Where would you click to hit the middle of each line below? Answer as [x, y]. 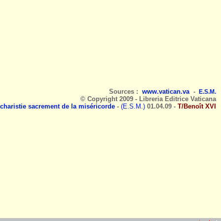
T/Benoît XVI [197, 106]
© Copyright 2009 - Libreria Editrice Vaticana [148, 99]
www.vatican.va [166, 92]
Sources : [126, 92]
